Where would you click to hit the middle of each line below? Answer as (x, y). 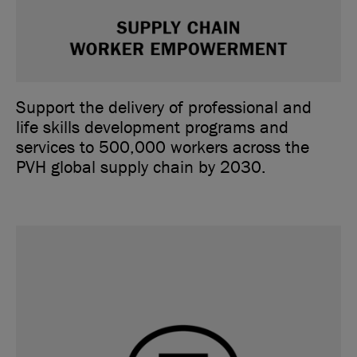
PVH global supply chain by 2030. (141, 168)
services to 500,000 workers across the (163, 148)
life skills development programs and (152, 128)
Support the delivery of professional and (164, 108)
